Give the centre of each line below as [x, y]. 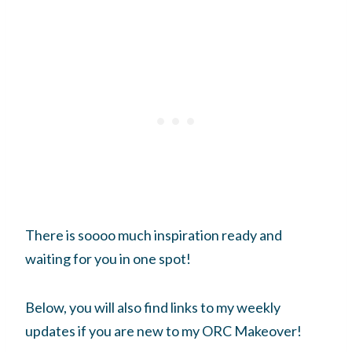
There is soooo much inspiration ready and [154, 235]
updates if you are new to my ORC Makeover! [165, 330]
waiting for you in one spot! [108, 258]
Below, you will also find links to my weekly [153, 307]
